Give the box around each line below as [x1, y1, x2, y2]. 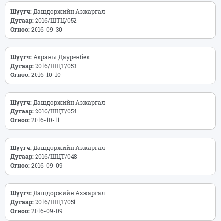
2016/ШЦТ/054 [34, 107, 81, 115]
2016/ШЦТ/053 [34, 61, 81, 70]
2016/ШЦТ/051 [34, 197, 80, 206]
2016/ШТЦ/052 [34, 16, 81, 24]
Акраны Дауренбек [32, 52, 97, 61]
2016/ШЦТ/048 [34, 152, 82, 160]
